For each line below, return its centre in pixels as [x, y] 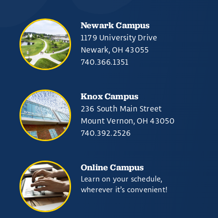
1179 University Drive [119, 37]
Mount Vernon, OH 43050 [128, 121]
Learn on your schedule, [123, 179]
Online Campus [112, 167]
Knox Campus [110, 96]
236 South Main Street [121, 109]
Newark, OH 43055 [115, 50]
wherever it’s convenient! [124, 190]
